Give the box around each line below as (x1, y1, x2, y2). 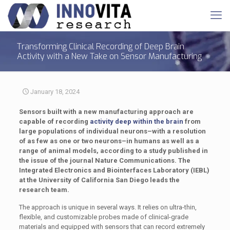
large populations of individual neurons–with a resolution (18, 127, 206, 135)
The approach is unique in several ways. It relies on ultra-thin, (18, 203, 197, 211)
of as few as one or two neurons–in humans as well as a (18, 137, 199, 145)
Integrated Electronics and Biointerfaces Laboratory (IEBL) (18, 166, 209, 174)
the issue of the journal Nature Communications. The (18, 157, 190, 164)
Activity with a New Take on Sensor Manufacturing (17, 51, 202, 62)
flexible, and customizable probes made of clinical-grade (18, 213, 188, 221)
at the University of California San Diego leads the (18, 176, 180, 184)
